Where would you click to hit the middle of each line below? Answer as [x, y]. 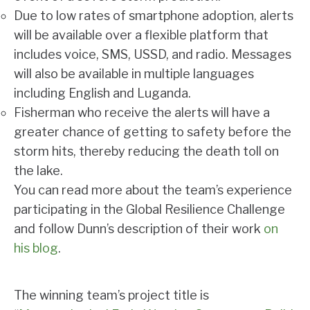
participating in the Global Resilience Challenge [149, 209]
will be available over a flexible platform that [141, 35]
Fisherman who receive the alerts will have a [142, 112]
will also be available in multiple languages [134, 74]
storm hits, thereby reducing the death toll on [146, 151]
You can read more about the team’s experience [153, 190]
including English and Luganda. [102, 93]
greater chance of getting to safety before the [153, 132]
